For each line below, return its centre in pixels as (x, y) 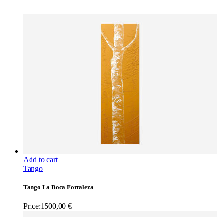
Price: (32, 206)
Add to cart (40, 159)
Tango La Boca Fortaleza (58, 187)
